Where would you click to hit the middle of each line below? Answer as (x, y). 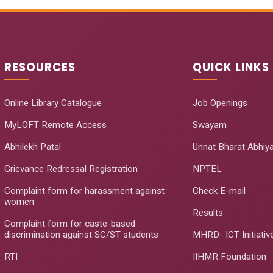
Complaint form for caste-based (69, 224)
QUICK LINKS (231, 67)
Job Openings (220, 103)
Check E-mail (219, 191)
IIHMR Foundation (230, 257)
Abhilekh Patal (32, 147)
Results (208, 213)
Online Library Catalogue (53, 103)
